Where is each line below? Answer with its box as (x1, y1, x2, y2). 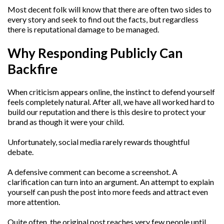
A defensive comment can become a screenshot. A (7, 167, 177, 177)
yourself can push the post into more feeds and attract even (7, 187, 208, 197)
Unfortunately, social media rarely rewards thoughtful (7, 137, 189, 147)
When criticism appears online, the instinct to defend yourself (7, 87, 215, 97)
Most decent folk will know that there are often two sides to (7, 4, 211, 14)
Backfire (7, 61, 57, 77)
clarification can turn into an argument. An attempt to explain (7, 177, 214, 187)
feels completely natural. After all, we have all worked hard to (7, 97, 214, 107)
